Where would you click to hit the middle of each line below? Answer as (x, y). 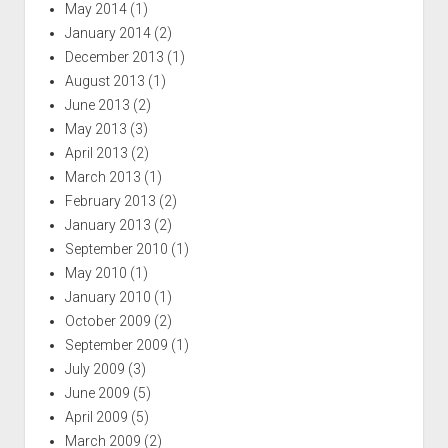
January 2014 (107, 32)
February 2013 (110, 200)
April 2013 (96, 152)
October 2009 (107, 320)
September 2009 (116, 344)
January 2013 (107, 224)
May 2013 (95, 128)
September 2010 (116, 248)
